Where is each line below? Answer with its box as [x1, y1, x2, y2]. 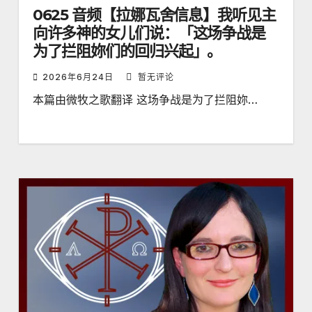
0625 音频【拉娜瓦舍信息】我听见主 [32, 6, 276, 25]
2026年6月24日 [42, 72, 116, 83]
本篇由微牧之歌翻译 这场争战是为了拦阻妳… [32, 93, 258, 107]
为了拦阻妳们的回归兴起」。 [32, 42, 222, 61]
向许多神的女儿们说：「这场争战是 [32, 24, 266, 43]
